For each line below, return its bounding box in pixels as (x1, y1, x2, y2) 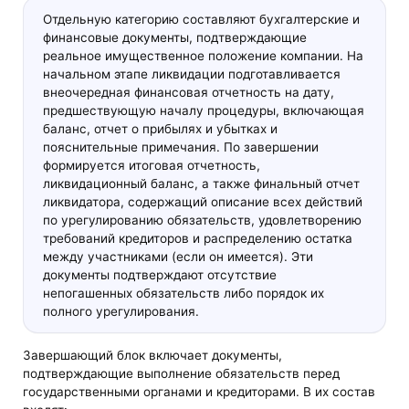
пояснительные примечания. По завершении (42, 139, 319, 154)
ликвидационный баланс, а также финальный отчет (42, 175, 360, 191)
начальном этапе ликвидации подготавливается (42, 66, 341, 81)
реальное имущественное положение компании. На (42, 47, 363, 63)
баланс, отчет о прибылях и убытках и (42, 121, 278, 136)
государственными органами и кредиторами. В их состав (23, 383, 376, 399)
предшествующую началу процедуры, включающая (42, 102, 364, 118)
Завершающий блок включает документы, (23, 347, 283, 362)
